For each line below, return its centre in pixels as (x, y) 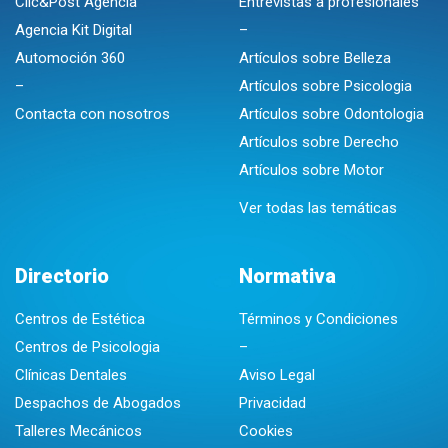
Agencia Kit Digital (73, 30)
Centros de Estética (80, 319)
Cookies (266, 431)
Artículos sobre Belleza (315, 58)
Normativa (287, 276)
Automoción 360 (70, 58)
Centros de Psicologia (87, 347)
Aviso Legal (277, 375)
